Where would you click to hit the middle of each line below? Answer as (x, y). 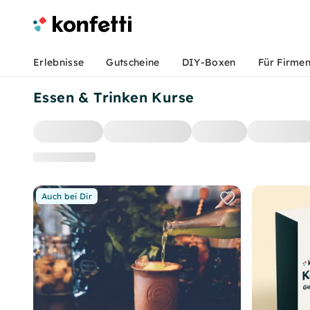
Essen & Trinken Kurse (114, 97)
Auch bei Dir (67, 196)
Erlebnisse (59, 62)
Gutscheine (133, 62)
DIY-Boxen (209, 62)
